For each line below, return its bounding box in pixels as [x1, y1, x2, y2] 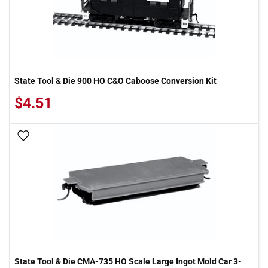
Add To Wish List [34, 132, 95, 141]
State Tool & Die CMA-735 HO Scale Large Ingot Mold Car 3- [14, 257, 242, 266]
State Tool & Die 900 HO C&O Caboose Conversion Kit [14, 76, 217, 86]
